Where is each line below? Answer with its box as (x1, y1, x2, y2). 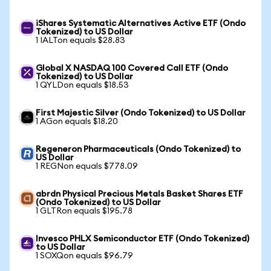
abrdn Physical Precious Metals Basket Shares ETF (36, 190, 243, 198)
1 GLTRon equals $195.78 (36, 207, 132, 215)
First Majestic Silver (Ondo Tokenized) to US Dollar (36, 109, 246, 117)
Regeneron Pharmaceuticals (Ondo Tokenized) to (36, 145, 241, 154)
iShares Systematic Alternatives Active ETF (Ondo (36, 19, 246, 28)
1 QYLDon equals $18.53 (36, 81, 129, 90)
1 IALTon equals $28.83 (36, 36, 125, 45)
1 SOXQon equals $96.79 (36, 252, 133, 260)
